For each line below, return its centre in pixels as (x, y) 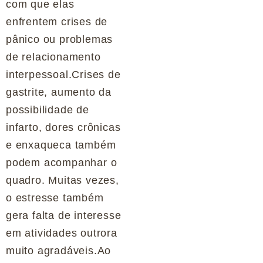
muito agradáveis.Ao (59, 251)
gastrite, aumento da (59, 92)
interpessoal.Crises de (63, 75)
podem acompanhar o (62, 163)
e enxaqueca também (61, 145)
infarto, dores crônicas (63, 128)
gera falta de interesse (64, 216)
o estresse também (55, 198)
